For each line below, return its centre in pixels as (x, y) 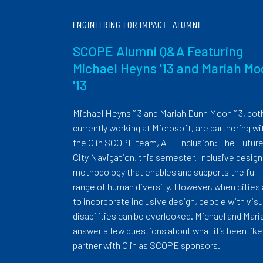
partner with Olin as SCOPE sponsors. (146, 245)
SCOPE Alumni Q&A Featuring (158, 51)
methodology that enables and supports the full (165, 172)
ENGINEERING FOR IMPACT (120, 25)
